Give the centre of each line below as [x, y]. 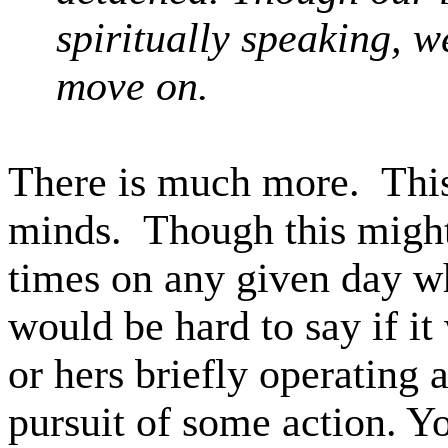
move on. [143, 86]
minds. [65, 230]
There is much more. [184, 182]
